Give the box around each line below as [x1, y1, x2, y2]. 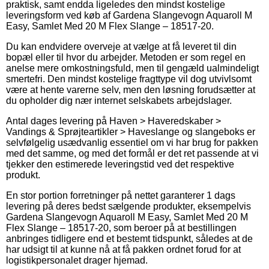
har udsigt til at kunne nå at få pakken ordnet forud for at [6, 244, 241, 255]
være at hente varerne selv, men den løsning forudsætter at [6, 84, 255, 95]
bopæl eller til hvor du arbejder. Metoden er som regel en [6, 52, 246, 62]
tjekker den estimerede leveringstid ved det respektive [6, 159, 234, 169]
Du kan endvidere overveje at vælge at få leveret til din [6, 41, 237, 52]
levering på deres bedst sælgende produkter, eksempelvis [6, 201, 251, 211]
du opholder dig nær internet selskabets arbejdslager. [6, 95, 232, 106]
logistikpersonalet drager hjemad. [6, 255, 148, 265]
